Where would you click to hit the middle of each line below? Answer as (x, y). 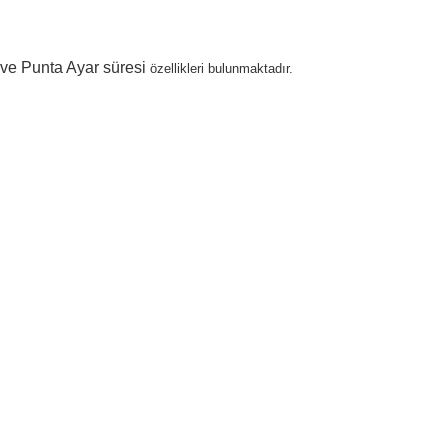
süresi (126, 67)
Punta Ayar (60, 67)
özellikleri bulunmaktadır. (221, 68)
